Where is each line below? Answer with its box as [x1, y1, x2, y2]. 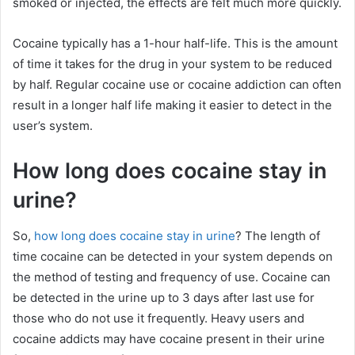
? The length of [235, 227, 320, 243]
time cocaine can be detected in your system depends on [13, 248, 333, 264]
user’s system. [13, 118, 93, 133]
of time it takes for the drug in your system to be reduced [13, 56, 332, 71]
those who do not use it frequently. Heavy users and [13, 310, 304, 326]
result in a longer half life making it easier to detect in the [13, 97, 332, 113]
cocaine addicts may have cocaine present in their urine [13, 330, 325, 346]
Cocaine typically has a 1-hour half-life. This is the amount [13, 36, 338, 51]
